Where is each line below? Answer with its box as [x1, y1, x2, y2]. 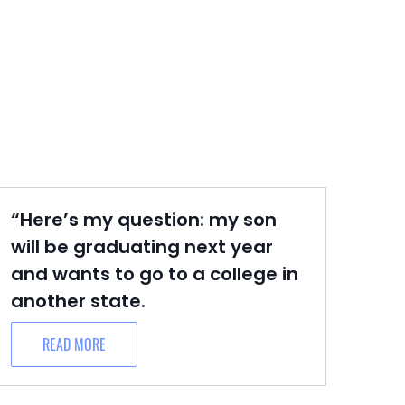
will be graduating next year [11, 234, 273, 259]
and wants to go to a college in [11, 261, 298, 287]
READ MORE [42, 334, 106, 355]
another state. [11, 288, 146, 314]
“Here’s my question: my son [11, 207, 277, 232]
